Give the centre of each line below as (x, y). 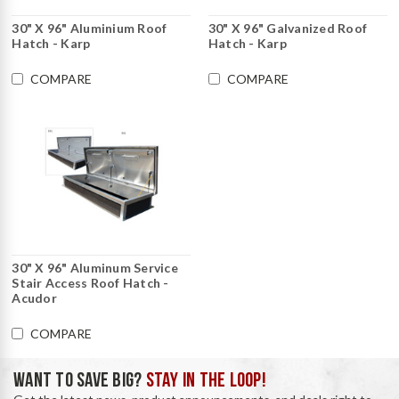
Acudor (34, 298)
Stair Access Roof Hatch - (90, 283)
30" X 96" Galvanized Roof (288, 28)
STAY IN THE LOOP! (206, 382)
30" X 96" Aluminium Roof (90, 28)
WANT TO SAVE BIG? (80, 382)
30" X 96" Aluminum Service (95, 268)
